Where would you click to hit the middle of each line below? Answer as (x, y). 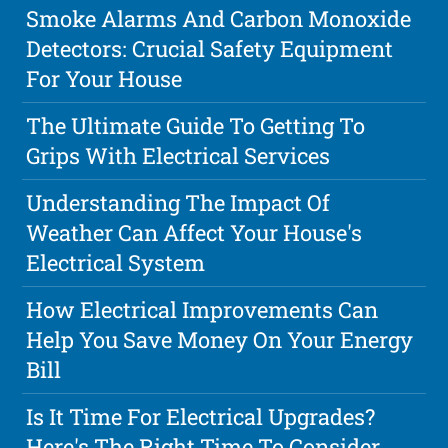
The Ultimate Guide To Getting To (196, 126)
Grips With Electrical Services (178, 156)
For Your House (104, 79)
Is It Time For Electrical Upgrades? (201, 417)
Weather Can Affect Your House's (194, 233)
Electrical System (116, 263)
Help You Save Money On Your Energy (220, 340)
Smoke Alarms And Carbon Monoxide (219, 19)
